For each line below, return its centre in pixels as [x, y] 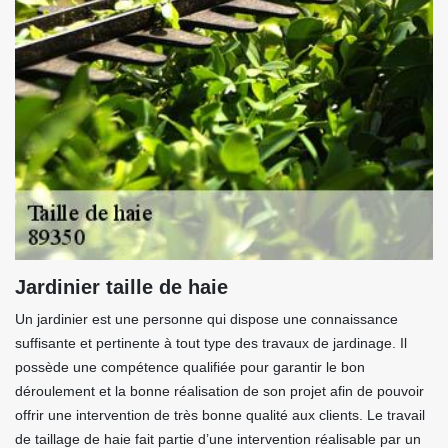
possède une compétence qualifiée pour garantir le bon [190, 367]
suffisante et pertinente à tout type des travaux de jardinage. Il [211, 343]
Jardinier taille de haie [121, 287]
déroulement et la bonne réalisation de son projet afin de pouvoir [219, 391]
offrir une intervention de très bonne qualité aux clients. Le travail [220, 415]
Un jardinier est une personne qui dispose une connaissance [206, 319]
